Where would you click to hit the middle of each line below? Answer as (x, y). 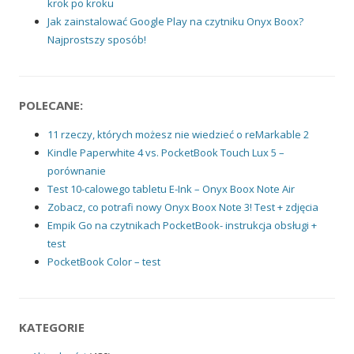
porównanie (77, 170)
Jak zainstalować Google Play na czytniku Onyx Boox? (175, 21)
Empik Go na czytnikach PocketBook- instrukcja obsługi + (182, 225)
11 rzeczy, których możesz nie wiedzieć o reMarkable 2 (178, 134)
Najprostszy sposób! (97, 39)
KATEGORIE (52, 327)
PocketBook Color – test (104, 261)
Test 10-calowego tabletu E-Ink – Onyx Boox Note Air (171, 188)
